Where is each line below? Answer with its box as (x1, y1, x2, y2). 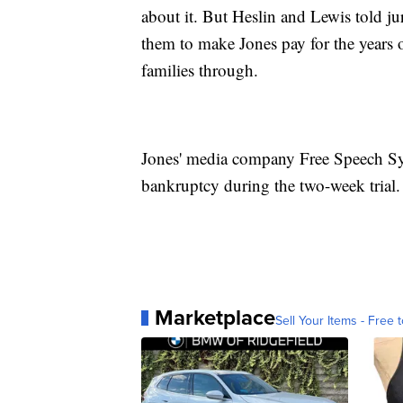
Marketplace (155, 301, 275, 334)
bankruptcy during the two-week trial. (141, 174, 400, 197)
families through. (141, 58, 258, 82)
